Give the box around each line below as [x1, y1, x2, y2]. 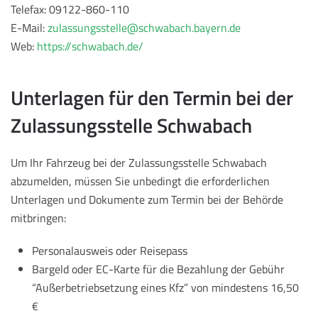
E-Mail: [11, 19, 48, 37]
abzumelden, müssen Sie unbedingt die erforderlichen [11, 172, 270, 190]
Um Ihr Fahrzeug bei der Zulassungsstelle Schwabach [11, 154, 267, 172]
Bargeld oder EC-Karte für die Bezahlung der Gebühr [32, 261, 285, 278]
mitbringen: [11, 209, 66, 227]
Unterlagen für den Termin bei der [11, 82, 293, 114]
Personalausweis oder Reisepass [32, 242, 187, 260]
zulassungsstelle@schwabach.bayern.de [48, 19, 241, 37]
